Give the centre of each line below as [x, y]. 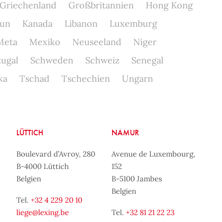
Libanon [81, 24]
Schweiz [102, 60]
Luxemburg [133, 24]
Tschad [34, 79]
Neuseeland [97, 42]
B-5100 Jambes [137, 179]
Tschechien [85, 79]
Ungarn [137, 79]
